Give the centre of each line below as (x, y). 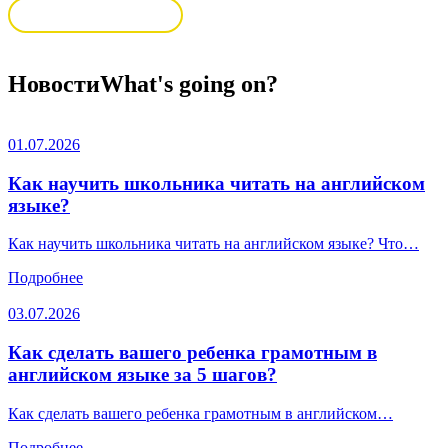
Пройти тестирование (95, 15)
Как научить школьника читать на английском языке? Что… (213, 244)
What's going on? (189, 84)
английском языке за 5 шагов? (142, 375)
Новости (54, 84)
